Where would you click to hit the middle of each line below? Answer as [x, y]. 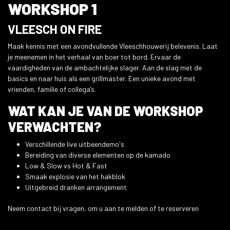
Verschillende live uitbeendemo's [75, 144]
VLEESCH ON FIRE [55, 29]
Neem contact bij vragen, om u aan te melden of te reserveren [103, 208]
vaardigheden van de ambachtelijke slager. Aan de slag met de [105, 68]
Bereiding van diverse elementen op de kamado [98, 155]
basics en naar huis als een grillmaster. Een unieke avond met [102, 79]
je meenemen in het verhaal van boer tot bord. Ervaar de [94, 57]
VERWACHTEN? [54, 127]
